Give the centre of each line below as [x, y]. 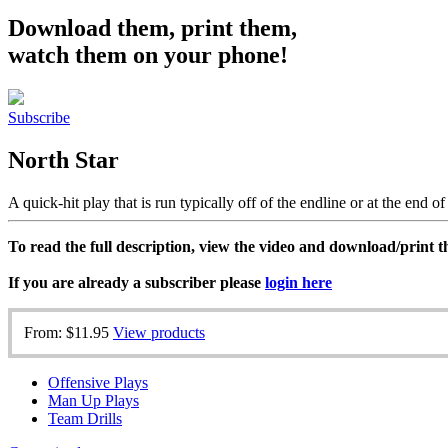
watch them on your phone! [148, 54]
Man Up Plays [93, 400]
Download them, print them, [152, 27]
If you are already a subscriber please [136, 282]
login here [298, 282]
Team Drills [85, 418]
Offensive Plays [98, 382]
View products [159, 332]
